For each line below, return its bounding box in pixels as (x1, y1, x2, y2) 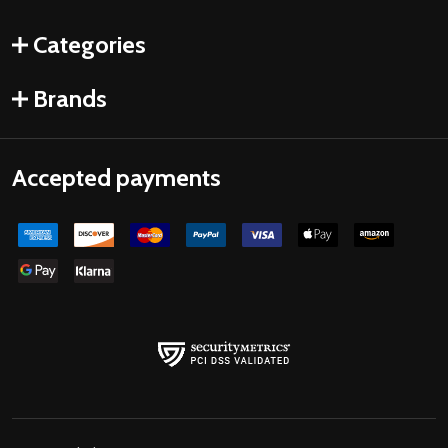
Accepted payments (12, 163, 221, 193)
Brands (33, 84, 107, 114)
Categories (33, 30, 146, 60)
